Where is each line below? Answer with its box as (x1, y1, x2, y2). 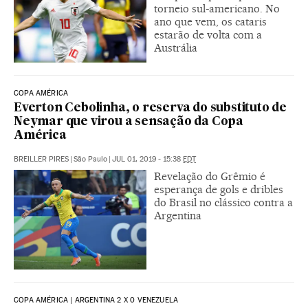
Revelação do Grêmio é (154, 170, 265, 184)
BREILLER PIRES (14, 155, 69, 164)
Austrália (154, 41, 197, 55)
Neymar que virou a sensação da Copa (14, 116, 243, 129)
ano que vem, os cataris (154, 15, 267, 29)
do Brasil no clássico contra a (154, 196, 293, 210)
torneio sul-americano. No (154, 2, 280, 16)
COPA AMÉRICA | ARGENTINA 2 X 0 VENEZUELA (14, 296, 179, 305)
